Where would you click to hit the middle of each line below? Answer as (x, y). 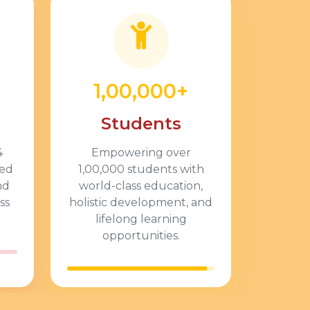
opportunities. (141, 236)
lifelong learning (141, 219)
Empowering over (141, 153)
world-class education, (141, 186)
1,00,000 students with (141, 169)
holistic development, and (141, 202)
